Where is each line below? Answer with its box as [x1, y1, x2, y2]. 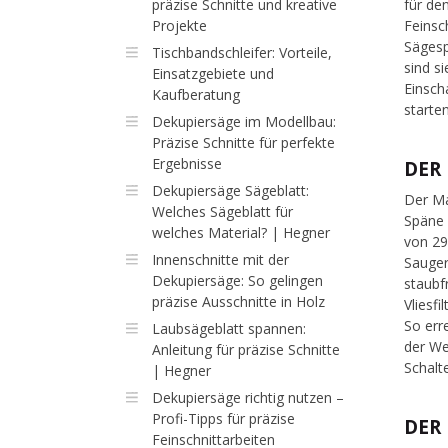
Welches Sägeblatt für [151, 202, 293, 221]
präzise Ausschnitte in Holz [151, 292, 325, 311]
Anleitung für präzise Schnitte [151, 340, 340, 359]
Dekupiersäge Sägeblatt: [151, 181, 309, 200]
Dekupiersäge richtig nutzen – [151, 388, 344, 407]
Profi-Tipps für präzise [151, 409, 295, 428]
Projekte [151, 16, 207, 35]
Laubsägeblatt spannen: [151, 319, 306, 338]
